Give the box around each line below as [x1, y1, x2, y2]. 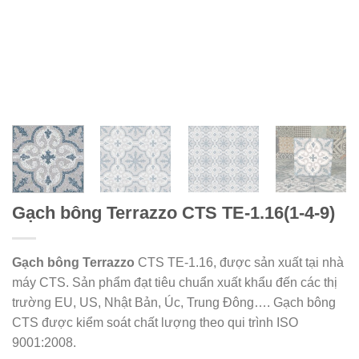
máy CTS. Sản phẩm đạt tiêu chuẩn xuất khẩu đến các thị [12, 275, 337, 289]
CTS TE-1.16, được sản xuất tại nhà [135, 255, 344, 269]
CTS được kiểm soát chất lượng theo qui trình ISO [12, 315, 298, 329]
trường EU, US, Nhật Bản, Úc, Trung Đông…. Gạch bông [12, 295, 336, 309]
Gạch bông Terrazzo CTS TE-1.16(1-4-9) [12, 202, 335, 223]
